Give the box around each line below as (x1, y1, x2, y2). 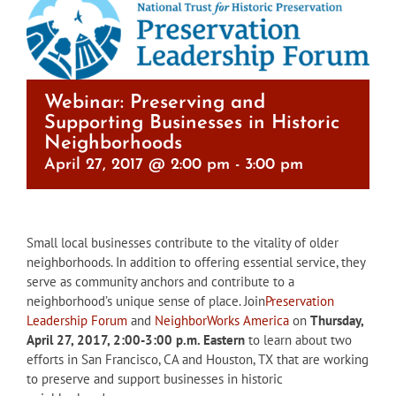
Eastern (200, 331, 245, 349)
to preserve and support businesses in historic (27, 370, 283, 388)
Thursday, (310, 312, 363, 330)
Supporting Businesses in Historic (44, 113, 339, 134)
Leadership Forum (27, 312, 127, 330)
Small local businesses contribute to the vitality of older (27, 234, 339, 252)
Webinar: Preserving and (44, 93, 265, 114)
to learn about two (245, 331, 352, 349)
